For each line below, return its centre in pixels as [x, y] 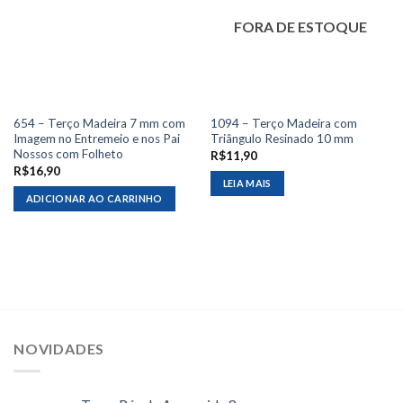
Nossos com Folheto [68, 154]
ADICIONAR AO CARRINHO [94, 199]
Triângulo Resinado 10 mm [282, 139]
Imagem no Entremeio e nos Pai [96, 139]
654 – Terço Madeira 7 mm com [99, 124]
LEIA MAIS [247, 184]
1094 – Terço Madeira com [283, 124]
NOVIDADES [59, 349]
